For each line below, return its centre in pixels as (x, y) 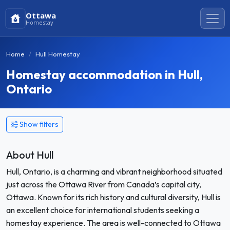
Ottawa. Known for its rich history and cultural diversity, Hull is (113, 197)
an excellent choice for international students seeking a (103, 210)
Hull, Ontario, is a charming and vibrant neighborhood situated (114, 171)
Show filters (39, 124)
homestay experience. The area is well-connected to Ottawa (113, 223)
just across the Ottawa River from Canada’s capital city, (104, 184)
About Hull (30, 155)
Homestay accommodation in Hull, (104, 74)
